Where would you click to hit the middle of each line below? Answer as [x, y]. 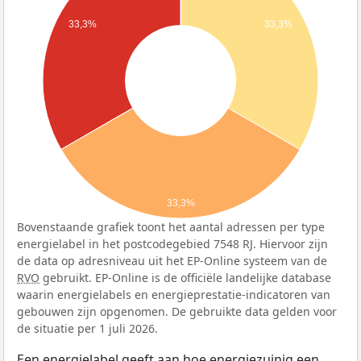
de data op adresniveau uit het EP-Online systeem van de [172, 261]
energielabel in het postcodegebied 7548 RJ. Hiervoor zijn [172, 244]
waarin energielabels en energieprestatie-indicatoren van [174, 295]
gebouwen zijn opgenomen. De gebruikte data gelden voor [177, 312]
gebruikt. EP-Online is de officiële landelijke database [185, 278]
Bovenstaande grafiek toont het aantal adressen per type [171, 227]
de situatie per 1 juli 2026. [87, 329]
